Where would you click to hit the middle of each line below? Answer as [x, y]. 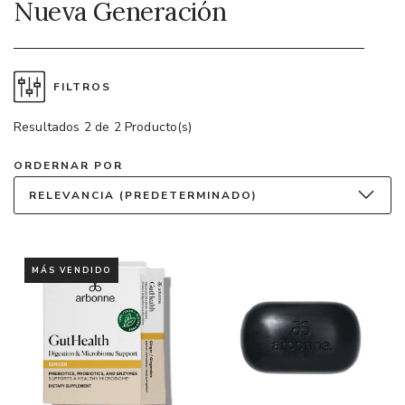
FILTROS [82, 86]
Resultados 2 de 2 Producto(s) [103, 127]
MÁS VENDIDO [71, 270]
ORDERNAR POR [68, 165]
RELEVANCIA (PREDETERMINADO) [143, 195]
